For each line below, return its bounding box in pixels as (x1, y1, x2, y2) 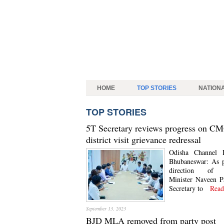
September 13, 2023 (86, 205, 126, 212)
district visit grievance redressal (86, 133, 201, 145)
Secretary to (169, 183, 203, 193)
